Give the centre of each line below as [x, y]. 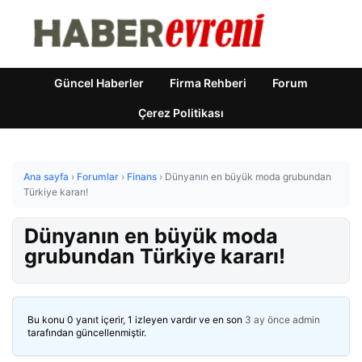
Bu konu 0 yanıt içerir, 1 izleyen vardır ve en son [136, 320]
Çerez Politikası [181, 113]
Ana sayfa [46, 177]
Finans [142, 177]
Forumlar [98, 177]
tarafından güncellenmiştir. [87, 333]
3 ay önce [267, 320]
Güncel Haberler [99, 83]
